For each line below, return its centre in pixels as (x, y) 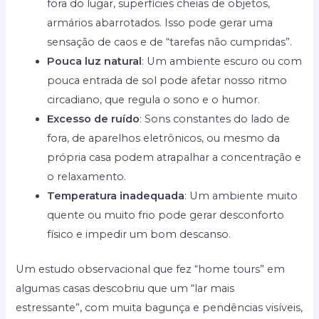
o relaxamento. (87, 177)
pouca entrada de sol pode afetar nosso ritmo (167, 81)
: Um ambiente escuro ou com (222, 62)
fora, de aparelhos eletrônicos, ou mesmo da (164, 138)
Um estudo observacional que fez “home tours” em (151, 270)
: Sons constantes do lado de (215, 119)
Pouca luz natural (95, 62)
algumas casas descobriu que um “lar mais (125, 289)
